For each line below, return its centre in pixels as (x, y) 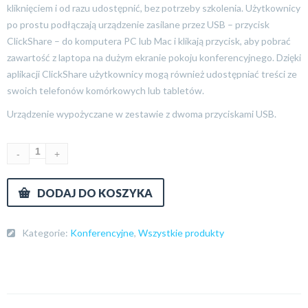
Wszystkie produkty (181, 233)
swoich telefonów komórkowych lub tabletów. (106, 90)
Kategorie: (46, 233)
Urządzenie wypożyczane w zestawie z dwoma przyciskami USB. (142, 114)
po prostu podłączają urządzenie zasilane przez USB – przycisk (138, 24)
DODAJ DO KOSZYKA (95, 193)
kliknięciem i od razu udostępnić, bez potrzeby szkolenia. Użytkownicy (154, 8)
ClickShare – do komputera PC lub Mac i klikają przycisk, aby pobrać (149, 41)
